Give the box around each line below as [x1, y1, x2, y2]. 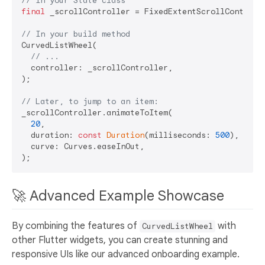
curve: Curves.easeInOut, [21, 141, 144, 151]
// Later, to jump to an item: [21, 96, 159, 106]
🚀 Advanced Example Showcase [12, 186, 228, 205]
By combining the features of [12, 220, 140, 232]
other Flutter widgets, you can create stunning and [12, 234, 228, 247]
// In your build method [21, 28, 130, 39]
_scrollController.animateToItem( [21, 107, 173, 118]
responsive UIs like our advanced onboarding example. [12, 248, 240, 261]
